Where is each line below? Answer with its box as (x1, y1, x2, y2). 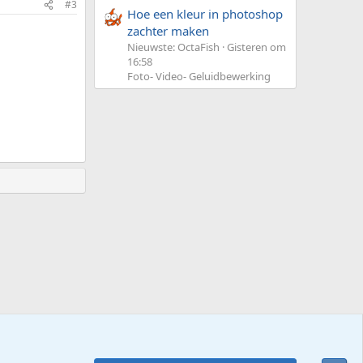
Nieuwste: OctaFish (127, 40, 220, 55)
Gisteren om (227, 40, 286, 55)
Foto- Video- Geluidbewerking (127, 69, 271, 84)
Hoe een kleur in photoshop (127, 6, 283, 23)
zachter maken (127, 23, 209, 40)
